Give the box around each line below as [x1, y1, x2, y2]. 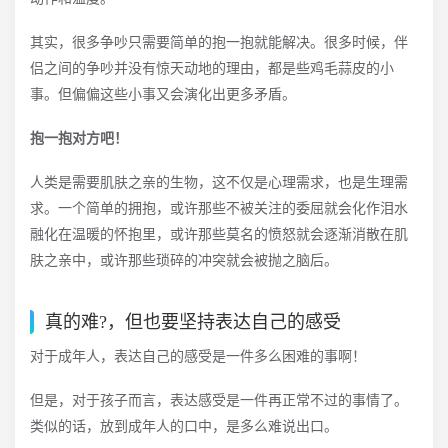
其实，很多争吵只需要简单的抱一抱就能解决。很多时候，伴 [30, 35, 408, 50]
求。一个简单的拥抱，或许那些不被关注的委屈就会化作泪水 [30, 201, 408, 216]
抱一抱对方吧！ [30, 131, 128, 146]
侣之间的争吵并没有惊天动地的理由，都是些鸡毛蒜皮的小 [30, 61, 394, 76]
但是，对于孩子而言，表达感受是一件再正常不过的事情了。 [30, 393, 408, 408]
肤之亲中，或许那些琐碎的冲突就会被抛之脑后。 [30, 253, 338, 268]
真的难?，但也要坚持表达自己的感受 [45, 312, 341, 332]
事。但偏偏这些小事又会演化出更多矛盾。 [30, 87, 296, 102]
